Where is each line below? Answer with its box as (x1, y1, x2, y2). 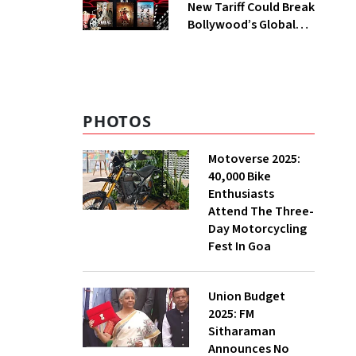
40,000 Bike (208, 168, 271, 185)
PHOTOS (83, 110, 152, 132)
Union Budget (208, 288, 285, 305)
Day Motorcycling (208, 220, 307, 238)
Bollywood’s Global (187, 16, 296, 33)
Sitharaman (208, 323, 276, 340)
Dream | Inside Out (187, 33, 291, 51)
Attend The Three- (208, 203, 314, 220)
